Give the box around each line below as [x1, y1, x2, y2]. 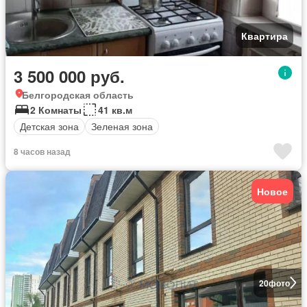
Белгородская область [22, 87, 134, 101]
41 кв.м [98, 102, 132, 116]
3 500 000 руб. [14, 64, 125, 88]
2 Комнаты [30, 102, 82, 116]
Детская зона [20, 119, 79, 133]
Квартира [241, 28, 288, 42]
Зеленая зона [91, 119, 153, 133]
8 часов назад [14, 145, 71, 158]
